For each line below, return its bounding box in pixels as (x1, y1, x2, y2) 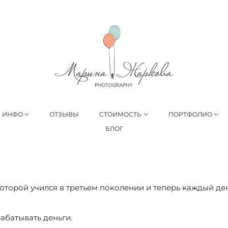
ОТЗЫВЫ (49, 110, 79, 118)
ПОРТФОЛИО (168, 110, 212, 118)
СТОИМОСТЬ (99, 110, 142, 118)
